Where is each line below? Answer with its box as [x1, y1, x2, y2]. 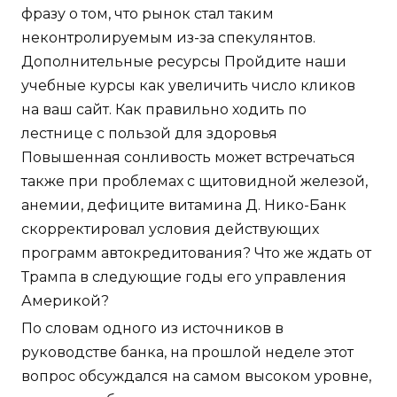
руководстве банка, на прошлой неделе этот [21, 343, 354, 361]
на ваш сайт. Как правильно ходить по [21, 100, 307, 118]
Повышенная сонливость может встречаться [21, 148, 355, 166]
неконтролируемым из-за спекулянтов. [21, 28, 315, 46]
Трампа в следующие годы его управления [21, 268, 346, 285]
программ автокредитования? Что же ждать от [21, 244, 371, 261]
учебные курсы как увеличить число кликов [21, 76, 355, 94]
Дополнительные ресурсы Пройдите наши [21, 52, 346, 70]
